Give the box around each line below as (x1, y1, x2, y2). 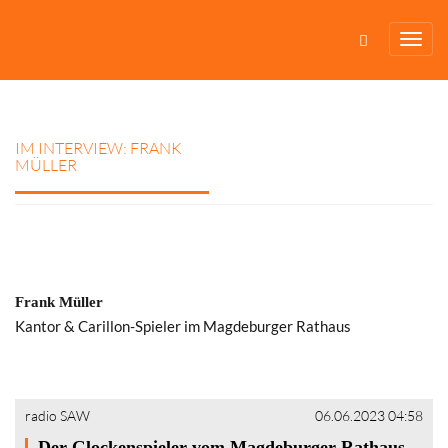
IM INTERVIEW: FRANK (15, 138, 182, 158)
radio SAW (25, 407, 90, 424)
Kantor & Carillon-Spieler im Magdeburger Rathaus (15, 317, 351, 335)
